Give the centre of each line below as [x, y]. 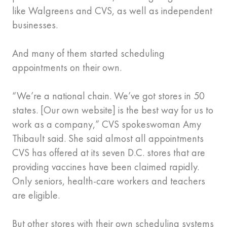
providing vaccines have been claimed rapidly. [106, 167]
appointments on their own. [67, 68]
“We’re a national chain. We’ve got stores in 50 [108, 96]
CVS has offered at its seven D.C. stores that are [109, 153]
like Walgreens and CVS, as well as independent [112, 11]
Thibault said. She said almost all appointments [108, 139]
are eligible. [36, 195]
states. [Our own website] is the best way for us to [113, 110]
